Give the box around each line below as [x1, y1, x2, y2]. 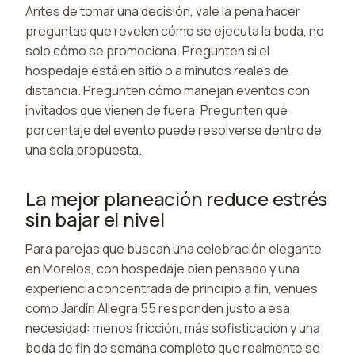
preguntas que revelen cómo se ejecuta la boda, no [25, 21, 324, 40]
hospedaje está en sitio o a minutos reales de [25, 61, 288, 79]
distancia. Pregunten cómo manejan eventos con [25, 81, 310, 99]
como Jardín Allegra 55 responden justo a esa [25, 299, 290, 317]
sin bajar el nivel [25, 205, 165, 232]
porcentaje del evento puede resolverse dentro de [25, 120, 322, 139]
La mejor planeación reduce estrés [25, 185, 328, 212]
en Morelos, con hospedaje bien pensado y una [25, 259, 300, 277]
